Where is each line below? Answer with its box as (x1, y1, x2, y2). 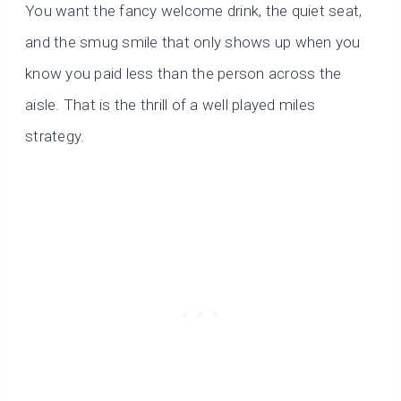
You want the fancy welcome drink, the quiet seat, (25, 2, 363, 21)
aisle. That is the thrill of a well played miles (25, 96, 316, 115)
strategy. (25, 127, 85, 146)
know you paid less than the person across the (25, 64, 342, 83)
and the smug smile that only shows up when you (25, 33, 361, 52)
